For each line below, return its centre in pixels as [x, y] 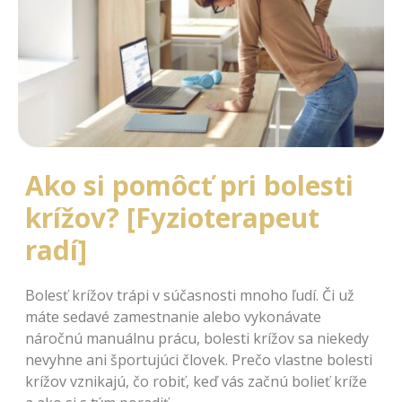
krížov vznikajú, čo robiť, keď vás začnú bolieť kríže [196, 381]
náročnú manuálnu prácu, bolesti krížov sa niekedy [197, 338]
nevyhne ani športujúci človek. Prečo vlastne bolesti [199, 359]
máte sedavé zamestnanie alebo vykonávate [173, 316]
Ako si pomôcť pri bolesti [189, 185]
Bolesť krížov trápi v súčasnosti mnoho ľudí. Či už [190, 295]
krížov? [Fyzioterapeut [172, 217]
